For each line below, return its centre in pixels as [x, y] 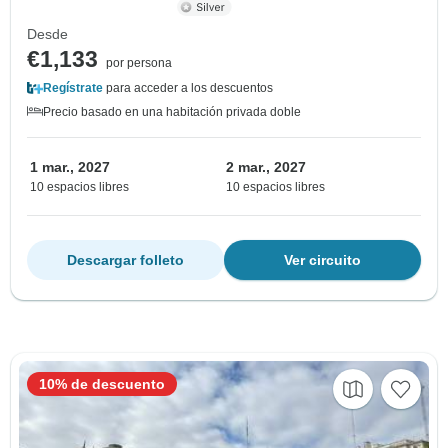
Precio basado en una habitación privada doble [172, 111]
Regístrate [73, 87]
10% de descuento [102, 383]
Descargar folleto [125, 259]
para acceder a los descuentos [188, 87]
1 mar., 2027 [70, 166]
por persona [139, 62]
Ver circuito [322, 259]
